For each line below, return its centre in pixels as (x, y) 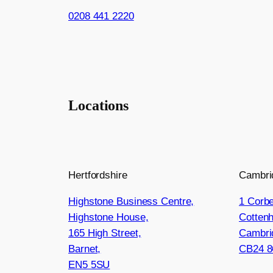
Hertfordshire (98, 175)
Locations (99, 105)
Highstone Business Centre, (131, 202)
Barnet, (85, 249)
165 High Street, (105, 233)
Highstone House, (108, 218)
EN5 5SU (89, 265)
